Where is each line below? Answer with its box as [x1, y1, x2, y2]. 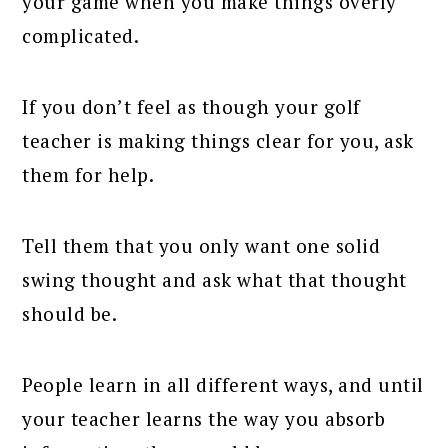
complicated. [22, 23, 140, 49]
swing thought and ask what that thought [22, 267, 407, 293]
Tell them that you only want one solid [22, 233, 381, 259]
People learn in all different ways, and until [22, 372, 424, 398]
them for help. [22, 162, 155, 188]
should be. [22, 301, 118, 327]
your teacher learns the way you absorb [22, 406, 386, 432]
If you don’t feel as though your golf [22, 94, 361, 120]
